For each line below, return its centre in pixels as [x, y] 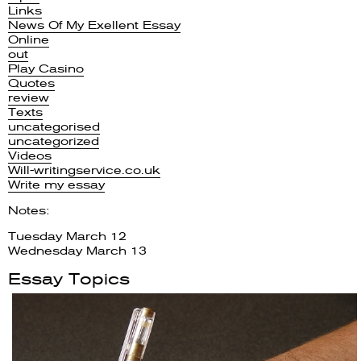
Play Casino [46, 68]
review [29, 97]
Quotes [31, 83]
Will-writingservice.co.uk [84, 170]
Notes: [29, 210]
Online [29, 39]
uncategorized [54, 141]
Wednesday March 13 [77, 250]
